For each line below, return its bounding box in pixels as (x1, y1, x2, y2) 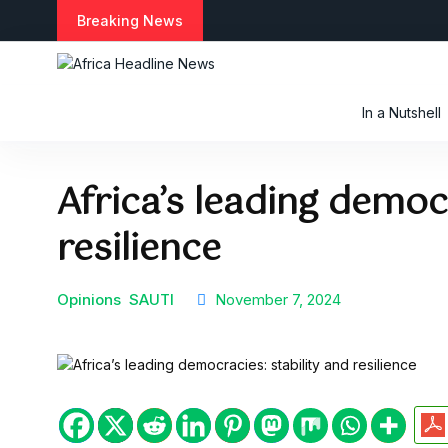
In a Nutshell (362, 104, 442, 122)
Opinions (57, 290, 121, 310)
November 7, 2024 (211, 290, 341, 310)
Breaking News (77, 12, 183, 29)
